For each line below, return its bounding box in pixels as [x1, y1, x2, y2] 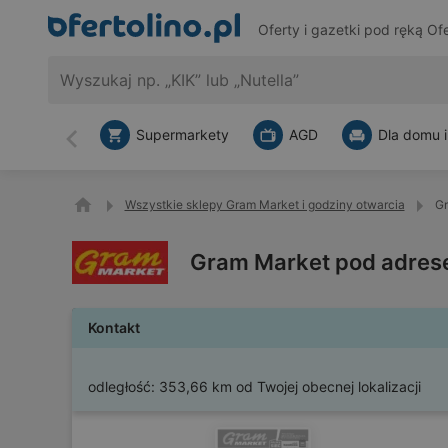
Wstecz [70, 137, 126, 158]
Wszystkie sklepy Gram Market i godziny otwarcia [124, 197, 405, 212]
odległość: [88, 378, 155, 395]
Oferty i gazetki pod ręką [257, 21, 427, 39]
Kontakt [88, 319, 140, 336]
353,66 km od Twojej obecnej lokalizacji [159, 378, 421, 395]
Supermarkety [136, 126, 229, 143]
